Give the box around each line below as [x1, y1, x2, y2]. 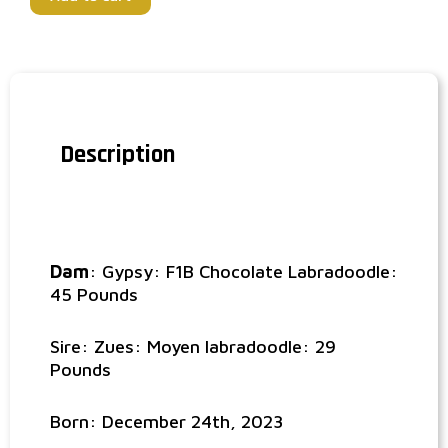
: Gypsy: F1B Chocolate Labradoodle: [89, 261, 398, 283]
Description [60, 139, 175, 172]
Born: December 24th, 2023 [50, 410, 283, 432]
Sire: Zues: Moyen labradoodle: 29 [50, 335, 336, 357]
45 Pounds [50, 284, 138, 306]
